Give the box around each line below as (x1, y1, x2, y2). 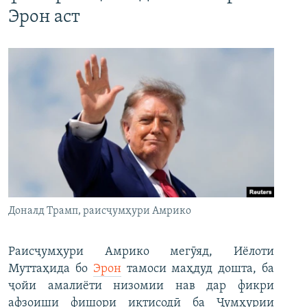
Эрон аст (8, 8, 80, 27)
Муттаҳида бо (8, 262, 93, 275)
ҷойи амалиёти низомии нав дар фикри (8, 280, 274, 293)
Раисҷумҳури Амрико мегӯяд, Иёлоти (8, 245, 274, 258)
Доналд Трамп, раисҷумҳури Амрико (8, 206, 191, 217)
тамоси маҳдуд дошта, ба (121, 262, 275, 275)
